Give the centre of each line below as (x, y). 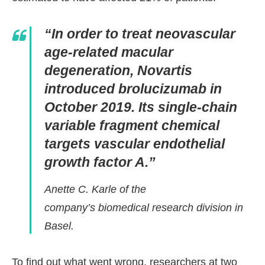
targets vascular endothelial (135, 144)
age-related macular (109, 52)
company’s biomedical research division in (144, 208)
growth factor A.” (100, 162)
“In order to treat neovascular (140, 34)
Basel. (59, 226)
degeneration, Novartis (118, 71)
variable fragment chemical (132, 126)
